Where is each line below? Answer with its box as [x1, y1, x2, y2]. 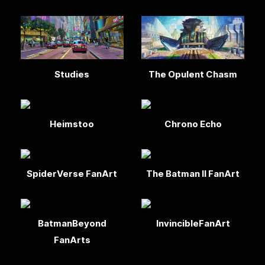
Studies [54, 69, 90, 80]
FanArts [53, 234, 91, 246]
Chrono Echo [164, 118, 222, 130]
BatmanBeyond [37, 218, 106, 230]
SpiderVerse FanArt [27, 168, 118, 180]
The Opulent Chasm [148, 69, 237, 80]
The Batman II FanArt [146, 168, 240, 180]
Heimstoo [50, 118, 95, 130]
